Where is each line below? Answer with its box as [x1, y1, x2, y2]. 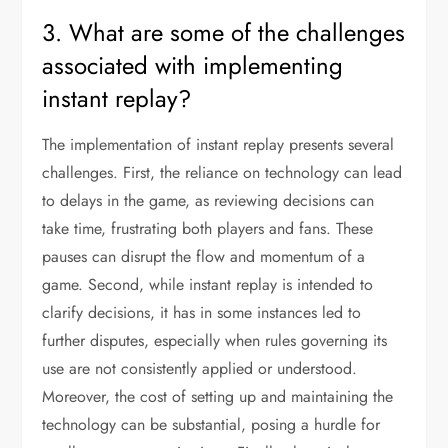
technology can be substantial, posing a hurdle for [42, 413, 381, 436]
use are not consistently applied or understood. [42, 357, 358, 380]
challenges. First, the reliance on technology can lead [42, 161, 403, 184]
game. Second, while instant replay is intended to [42, 273, 374, 296]
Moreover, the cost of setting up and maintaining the [42, 385, 394, 408]
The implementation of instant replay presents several [42, 133, 395, 156]
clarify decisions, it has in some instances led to [42, 301, 362, 324]
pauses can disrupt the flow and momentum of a [42, 245, 366, 268]
